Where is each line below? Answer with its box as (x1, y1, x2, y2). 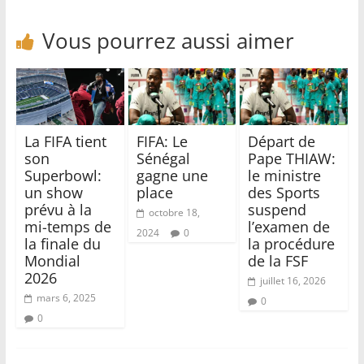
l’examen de (248, 216, 331, 236)
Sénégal (136, 148, 190, 168)
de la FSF (248, 250, 309, 271)
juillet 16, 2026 (260, 273, 327, 288)
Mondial (24, 250, 80, 271)
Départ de (248, 131, 316, 151)
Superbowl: (24, 165, 102, 185)
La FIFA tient (24, 131, 106, 151)
